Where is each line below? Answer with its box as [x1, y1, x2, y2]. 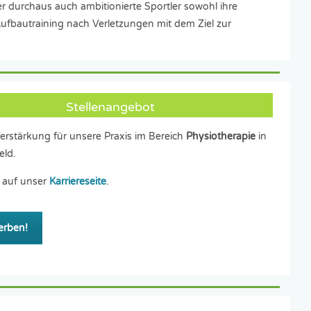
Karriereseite [49, 176, 106, 187]
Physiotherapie [185, 131, 255, 142]
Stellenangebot [65, 99, 155, 115]
